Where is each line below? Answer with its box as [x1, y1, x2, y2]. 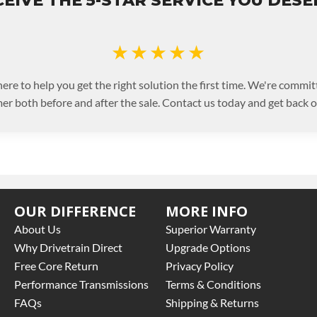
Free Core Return [14, 258, 98, 272]
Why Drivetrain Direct [14, 240, 122, 254]
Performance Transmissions [14, 277, 149, 291]
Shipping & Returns [166, 295, 259, 309]
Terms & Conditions [166, 277, 261, 291]
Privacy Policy [166, 258, 234, 272]
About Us [14, 221, 61, 236]
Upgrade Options [166, 240, 250, 254]
